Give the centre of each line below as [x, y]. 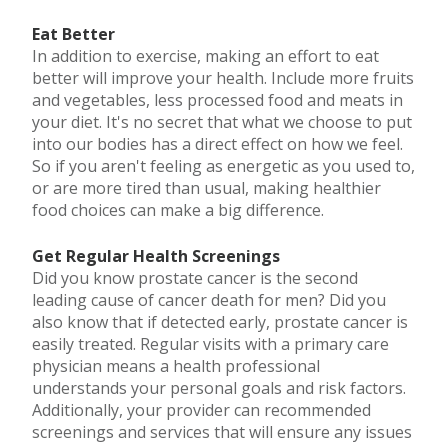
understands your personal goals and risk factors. [219, 387]
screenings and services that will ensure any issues [222, 431]
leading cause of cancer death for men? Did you [209, 299]
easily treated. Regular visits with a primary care [210, 343]
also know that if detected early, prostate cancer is [220, 321]
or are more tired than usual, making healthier [206, 187]
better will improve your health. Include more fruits [223, 77]
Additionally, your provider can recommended [201, 409]
